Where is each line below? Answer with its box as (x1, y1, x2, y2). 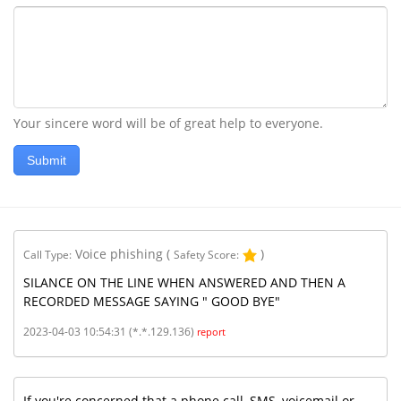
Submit (27, 153, 66, 168)
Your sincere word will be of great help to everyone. (13, 115, 323, 132)
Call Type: (23, 247, 72, 263)
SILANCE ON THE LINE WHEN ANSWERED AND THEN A (23, 274, 346, 292)
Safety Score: (174, 247, 239, 263)
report (197, 326, 226, 339)
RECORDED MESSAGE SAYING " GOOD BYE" (23, 293, 280, 311)
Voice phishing (75, 245, 163, 263)
